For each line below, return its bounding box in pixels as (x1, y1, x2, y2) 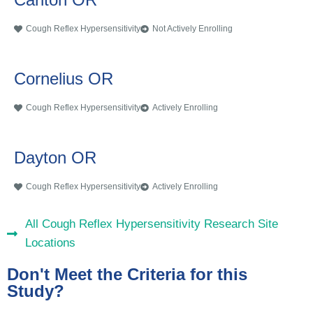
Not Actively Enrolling (152, 24, 233, 34)
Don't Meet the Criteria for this (7, 265, 247, 284)
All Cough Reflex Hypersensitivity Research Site (25, 217, 279, 231)
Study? (7, 282, 64, 301)
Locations (25, 236, 76, 250)
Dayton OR (14, 148, 96, 168)
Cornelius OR (14, 69, 113, 89)
